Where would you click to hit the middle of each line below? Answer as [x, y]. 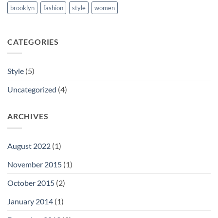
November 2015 [35, 164]
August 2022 [29, 145]
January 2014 [30, 201]
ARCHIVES [28, 116]
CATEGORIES [33, 41]
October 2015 [31, 182]
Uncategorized [32, 90]
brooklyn [22, 8]
